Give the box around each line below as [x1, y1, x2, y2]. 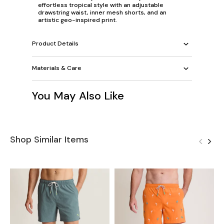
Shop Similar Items [10, 133, 88, 145]
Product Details [32, 39, 78, 48]
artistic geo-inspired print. [38, 15, 117, 24]
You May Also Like [32, 88, 124, 103]
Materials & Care [32, 64, 81, 72]
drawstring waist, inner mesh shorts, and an [38, 8, 166, 16]
